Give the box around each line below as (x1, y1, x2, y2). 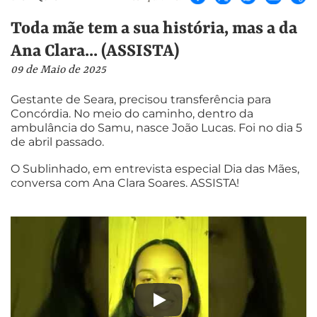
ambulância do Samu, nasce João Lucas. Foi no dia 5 (11, 121, 302, 135)
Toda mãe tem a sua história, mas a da (11, 18, 297, 38)
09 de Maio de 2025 (11, 63, 106, 76)
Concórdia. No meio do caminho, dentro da (11, 107, 253, 121)
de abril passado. (11, 135, 104, 149)
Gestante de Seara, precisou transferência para (11, 93, 271, 107)
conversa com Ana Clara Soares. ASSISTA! (11, 175, 239, 190)
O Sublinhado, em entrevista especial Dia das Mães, (11, 161, 299, 175)
